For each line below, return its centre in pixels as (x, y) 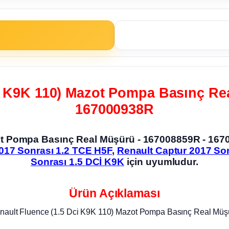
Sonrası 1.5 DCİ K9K (77, 162)
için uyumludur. (161, 162)
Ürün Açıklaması (114, 193)
